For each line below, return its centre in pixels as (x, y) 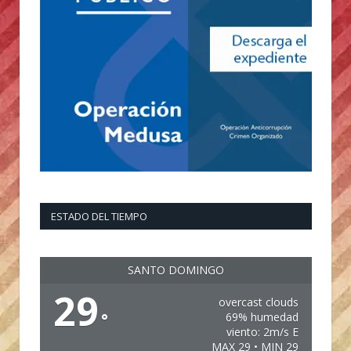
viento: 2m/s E (262, 331)
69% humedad (262, 317)
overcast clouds (258, 302)
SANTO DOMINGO (176, 270)
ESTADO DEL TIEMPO (99, 216)
